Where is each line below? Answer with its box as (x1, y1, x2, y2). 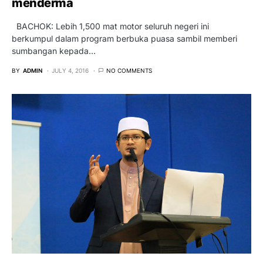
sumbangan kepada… (12, 45, 96, 56)
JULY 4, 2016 (52, 66, 89, 74)
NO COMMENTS (106, 66, 152, 74)
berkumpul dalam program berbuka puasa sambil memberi (12, 33, 237, 43)
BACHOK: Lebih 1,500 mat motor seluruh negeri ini (12, 21, 209, 31)
